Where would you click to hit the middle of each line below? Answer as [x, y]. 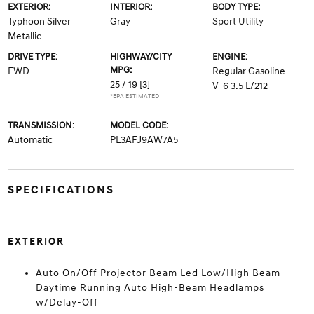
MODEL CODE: [139, 125]
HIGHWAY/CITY [141, 57]
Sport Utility [238, 21]
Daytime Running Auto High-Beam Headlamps [150, 288]
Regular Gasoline [249, 71]
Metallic [24, 36]
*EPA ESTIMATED [134, 96]
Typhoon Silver [39, 21]
